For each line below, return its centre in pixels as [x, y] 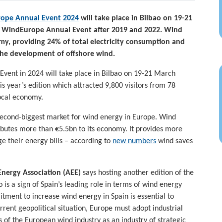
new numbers [134, 141]
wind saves [174, 141]
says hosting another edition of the [138, 173]
